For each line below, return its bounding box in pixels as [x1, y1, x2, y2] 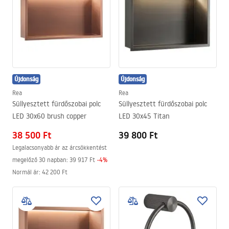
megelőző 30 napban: [12, 156, 68, 164]
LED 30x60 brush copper [12, 111, 86, 121]
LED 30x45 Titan [119, 111, 170, 121]
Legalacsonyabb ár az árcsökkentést [12, 144, 107, 151]
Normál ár [12, 168, 39, 176]
